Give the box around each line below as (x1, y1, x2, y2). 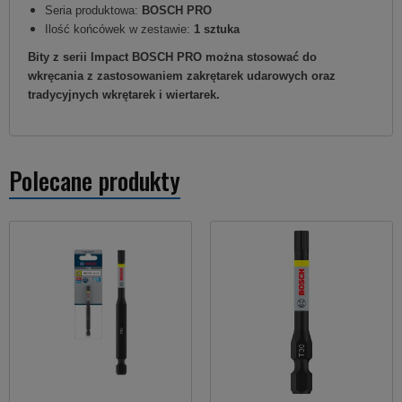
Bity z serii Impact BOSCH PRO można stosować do (28, 50, 317, 65)
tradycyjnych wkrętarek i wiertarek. (28, 88, 220, 102)
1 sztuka (194, 22, 240, 37)
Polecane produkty (9, 162, 180, 199)
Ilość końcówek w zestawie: (45, 22, 194, 37)
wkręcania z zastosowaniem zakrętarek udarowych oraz (28, 69, 336, 83)
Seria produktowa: (45, 4, 142, 18)
